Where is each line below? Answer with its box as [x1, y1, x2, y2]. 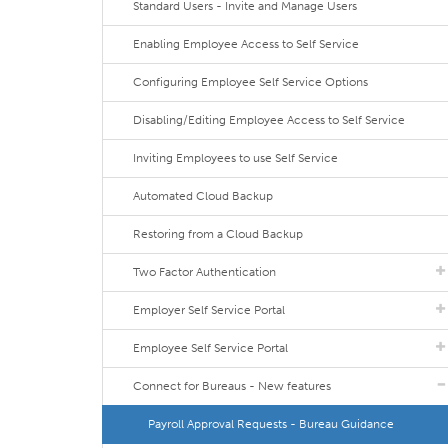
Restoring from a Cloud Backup [133, 227, 303, 241]
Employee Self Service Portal [133, 341, 288, 355]
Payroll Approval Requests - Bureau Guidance [148, 417, 394, 431]
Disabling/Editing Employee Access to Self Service [133, 113, 405, 127]
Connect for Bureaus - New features [133, 379, 331, 393]
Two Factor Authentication [133, 265, 276, 279]
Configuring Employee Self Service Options [133, 75, 368, 89]
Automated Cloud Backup [133, 189, 273, 203]
